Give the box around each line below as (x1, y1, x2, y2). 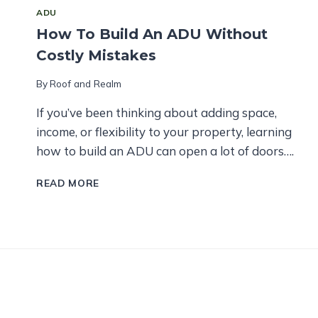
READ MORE (36, 176, 100, 189)
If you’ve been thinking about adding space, (36, 104, 277, 120)
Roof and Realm (50, 77, 122, 89)
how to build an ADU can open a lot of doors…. (36, 143, 294, 158)
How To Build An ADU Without (36, 26, 268, 43)
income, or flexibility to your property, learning (36, 124, 292, 139)
